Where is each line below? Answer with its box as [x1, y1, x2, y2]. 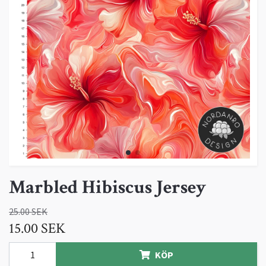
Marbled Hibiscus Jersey [9, 175, 206, 200]
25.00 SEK [9, 205, 47, 218]
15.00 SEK [9, 219, 65, 238]
